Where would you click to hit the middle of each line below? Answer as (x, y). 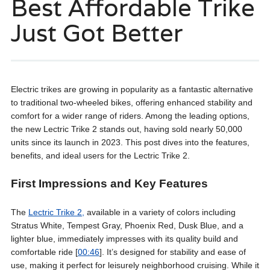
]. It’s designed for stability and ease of (172, 252)
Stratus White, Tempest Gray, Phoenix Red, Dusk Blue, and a (127, 225)
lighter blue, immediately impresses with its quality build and (124, 239)
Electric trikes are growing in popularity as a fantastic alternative (132, 89)
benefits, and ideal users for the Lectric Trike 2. (100, 155)
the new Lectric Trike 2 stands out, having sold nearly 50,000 (126, 129)
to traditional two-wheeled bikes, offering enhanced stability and (131, 102)
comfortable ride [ (44, 252)
